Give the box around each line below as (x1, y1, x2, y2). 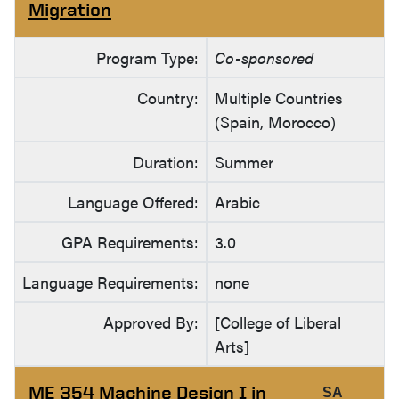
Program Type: (96, 46, 199, 69)
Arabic (215, 191, 260, 214)
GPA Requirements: (61, 231, 199, 254)
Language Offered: (68, 191, 199, 214)
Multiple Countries (215, 86, 343, 110)
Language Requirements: (22, 271, 199, 294)
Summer (215, 151, 273, 174)
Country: (137, 86, 199, 110)
